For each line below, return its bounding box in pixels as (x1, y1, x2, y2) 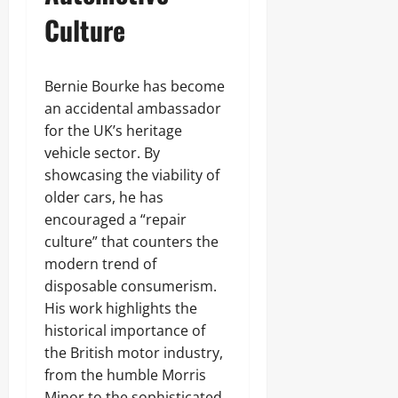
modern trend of (44, 254, 156, 274)
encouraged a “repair (44, 210, 187, 229)
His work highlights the (44, 298, 197, 318)
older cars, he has (44, 187, 163, 207)
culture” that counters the (44, 232, 219, 251)
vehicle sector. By (44, 143, 160, 163)
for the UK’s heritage (44, 121, 182, 140)
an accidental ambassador (44, 99, 221, 118)
